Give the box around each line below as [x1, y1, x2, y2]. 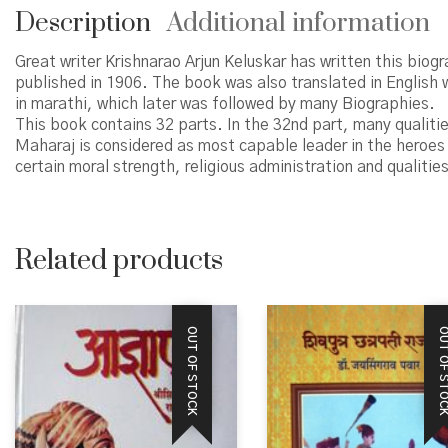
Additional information [167, 7, 430, 40]
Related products [15, 243, 223, 278]
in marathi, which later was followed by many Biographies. [15, 96, 435, 112]
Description [15, 7, 151, 40]
